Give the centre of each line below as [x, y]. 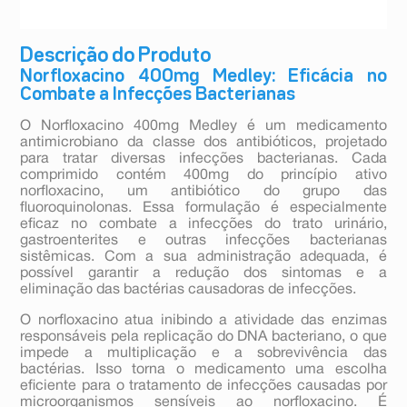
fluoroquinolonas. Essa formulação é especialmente [203, 208]
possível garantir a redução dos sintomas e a [203, 274]
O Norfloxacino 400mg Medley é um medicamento [203, 127]
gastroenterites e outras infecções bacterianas [203, 241]
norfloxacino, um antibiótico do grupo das [203, 192]
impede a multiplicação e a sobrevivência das [203, 354]
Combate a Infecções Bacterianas [158, 95]
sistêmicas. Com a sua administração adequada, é [203, 258]
